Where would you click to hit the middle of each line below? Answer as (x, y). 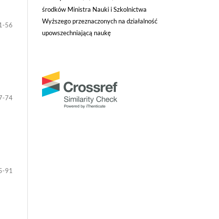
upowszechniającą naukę (77, 33)
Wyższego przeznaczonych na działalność (100, 21)
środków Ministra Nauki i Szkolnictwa (94, 9)
